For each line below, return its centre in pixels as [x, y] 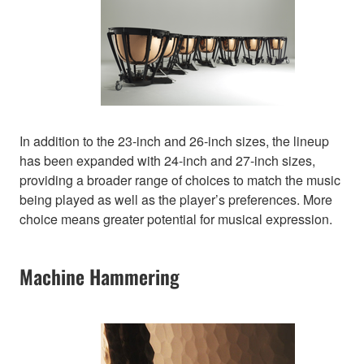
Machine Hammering [100, 277]
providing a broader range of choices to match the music [180, 180]
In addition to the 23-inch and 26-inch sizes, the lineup [174, 141]
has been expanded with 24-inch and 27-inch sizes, [167, 161]
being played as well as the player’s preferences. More [176, 200]
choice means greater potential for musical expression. [176, 219]
